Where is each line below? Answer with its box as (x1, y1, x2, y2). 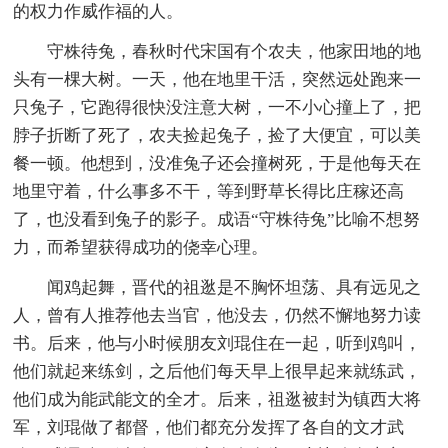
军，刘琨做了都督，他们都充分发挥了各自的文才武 (13, 417, 405, 437)
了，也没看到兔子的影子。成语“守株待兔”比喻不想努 (13, 209, 421, 229)
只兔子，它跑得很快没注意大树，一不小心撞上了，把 (13, 97, 422, 117)
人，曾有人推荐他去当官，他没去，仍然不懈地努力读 (13, 305, 422, 325)
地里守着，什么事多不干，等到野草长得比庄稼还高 (13, 181, 405, 201)
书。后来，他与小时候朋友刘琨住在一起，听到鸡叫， (13, 333, 422, 353)
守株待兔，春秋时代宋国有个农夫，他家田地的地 (47, 41, 422, 61)
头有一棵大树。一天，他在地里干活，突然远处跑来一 (13, 69, 422, 89)
